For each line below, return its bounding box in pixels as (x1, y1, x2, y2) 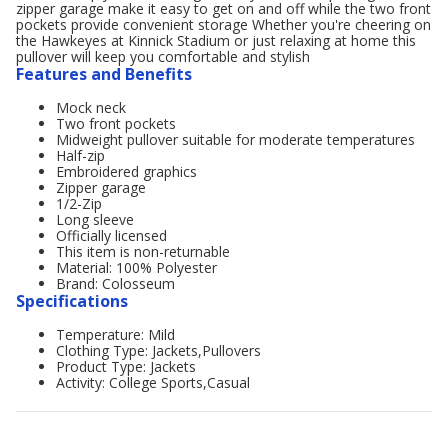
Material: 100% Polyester (56, 258, 217, 277)
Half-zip (56, 146, 105, 165)
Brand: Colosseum (56, 274, 175, 293)
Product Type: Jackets (56, 357, 196, 376)
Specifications (16, 290, 128, 312)
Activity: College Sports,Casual (56, 373, 250, 392)
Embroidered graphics (56, 162, 197, 181)
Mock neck (56, 98, 126, 117)
